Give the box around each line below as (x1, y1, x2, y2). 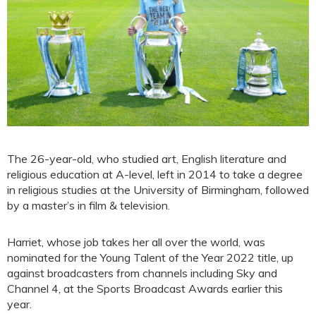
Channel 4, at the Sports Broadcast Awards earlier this (7, 281, 283, 296)
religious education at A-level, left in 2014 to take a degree (7, 167, 303, 182)
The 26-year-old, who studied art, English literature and (7, 152, 286, 166)
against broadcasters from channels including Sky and (7, 266, 277, 281)
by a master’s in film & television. (7, 198, 170, 213)
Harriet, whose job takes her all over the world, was (7, 235, 265, 250)
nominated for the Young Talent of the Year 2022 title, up (7, 250, 293, 265)
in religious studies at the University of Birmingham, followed (7, 183, 309, 197)
